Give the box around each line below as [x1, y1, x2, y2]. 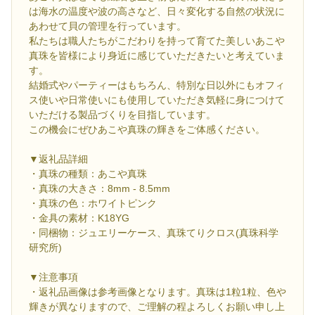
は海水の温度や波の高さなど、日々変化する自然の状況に [29, 6, 285, 18]
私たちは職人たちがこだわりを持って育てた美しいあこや [29, 35, 285, 47]
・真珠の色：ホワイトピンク [29, 198, 157, 210]
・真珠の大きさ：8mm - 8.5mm [29, 183, 170, 195]
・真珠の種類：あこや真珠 [29, 168, 147, 180]
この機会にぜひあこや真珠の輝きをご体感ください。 [29, 124, 265, 136]
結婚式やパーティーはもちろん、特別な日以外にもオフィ [29, 79, 285, 91]
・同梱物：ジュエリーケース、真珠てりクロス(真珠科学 [29, 227, 278, 239]
